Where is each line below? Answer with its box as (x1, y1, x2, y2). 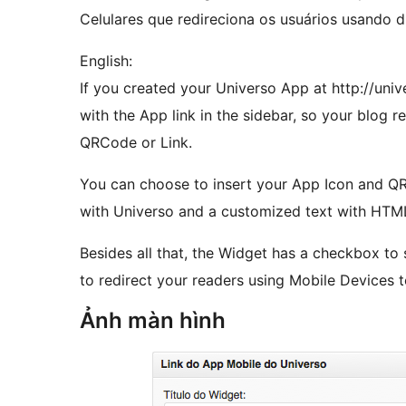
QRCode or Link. (80, 133, 192, 152)
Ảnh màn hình (80, 307, 226, 334)
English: (80, 52, 132, 71)
